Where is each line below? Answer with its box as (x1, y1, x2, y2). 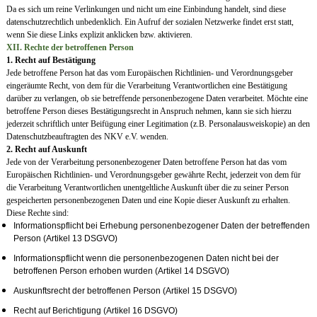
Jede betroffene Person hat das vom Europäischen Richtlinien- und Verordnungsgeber (6, 68, 293, 79)
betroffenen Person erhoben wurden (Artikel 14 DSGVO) (13, 266, 229, 277)
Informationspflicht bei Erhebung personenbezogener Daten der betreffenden (13, 221, 310, 231)
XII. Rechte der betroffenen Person (6, 42, 134, 53)
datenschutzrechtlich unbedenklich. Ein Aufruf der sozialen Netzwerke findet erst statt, (6, 17, 294, 28)
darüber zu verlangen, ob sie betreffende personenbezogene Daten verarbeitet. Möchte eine (6, 93, 308, 104)
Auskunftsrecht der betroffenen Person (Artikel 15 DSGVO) (13, 286, 237, 296)
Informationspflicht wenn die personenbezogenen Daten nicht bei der (13, 253, 279, 264)
